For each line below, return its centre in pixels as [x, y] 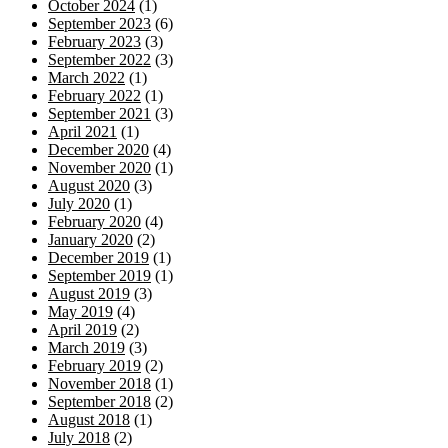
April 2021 [82, 131]
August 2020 [89, 185]
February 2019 [94, 365]
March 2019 [86, 347]
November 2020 [99, 167]
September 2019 [99, 275]
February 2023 [94, 41]
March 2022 [86, 77]
